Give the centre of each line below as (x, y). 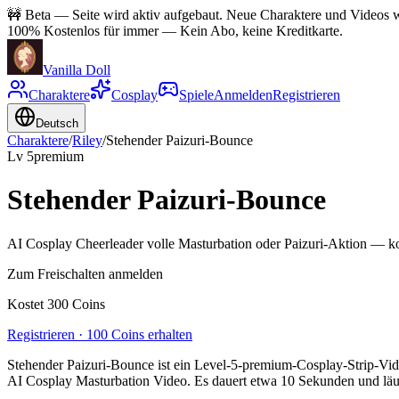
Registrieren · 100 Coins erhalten (100, 334)
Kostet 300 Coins (56, 304)
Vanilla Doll (77, 70)
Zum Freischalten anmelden (85, 273)
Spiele (196, 95)
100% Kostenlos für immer (83, 31)
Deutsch (57, 123)
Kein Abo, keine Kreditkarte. (261, 31)
